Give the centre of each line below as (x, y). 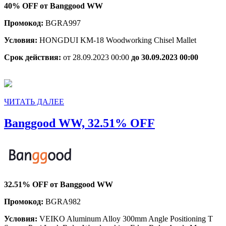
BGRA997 (63, 23)
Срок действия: (34, 57)
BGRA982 (63, 201)
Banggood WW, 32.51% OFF (79, 123)
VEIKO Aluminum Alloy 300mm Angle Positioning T (126, 218)
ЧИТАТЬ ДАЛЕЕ (34, 101)
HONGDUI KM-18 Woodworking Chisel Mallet (118, 40)
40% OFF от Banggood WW (53, 6)
